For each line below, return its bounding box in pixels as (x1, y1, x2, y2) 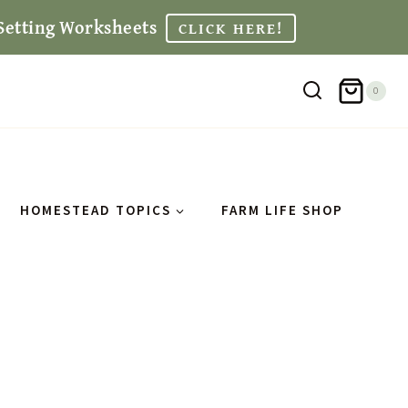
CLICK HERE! (178, 16, 284, 40)
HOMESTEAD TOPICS (20, 200, 171, 219)
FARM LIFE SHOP (221, 200, 343, 219)
